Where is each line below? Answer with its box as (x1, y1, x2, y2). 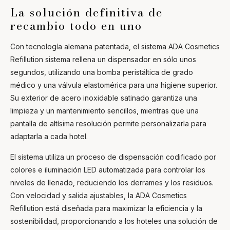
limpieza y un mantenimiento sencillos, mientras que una (10, 106, 199, 115)
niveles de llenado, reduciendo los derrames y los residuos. (10, 178, 214, 187)
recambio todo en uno (10, 16, 142, 34)
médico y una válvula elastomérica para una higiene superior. (10, 80, 217, 89)
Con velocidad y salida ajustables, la (10, 190, 136, 200)
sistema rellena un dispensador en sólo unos (43, 54, 196, 64)
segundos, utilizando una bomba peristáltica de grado (10, 67, 193, 76)
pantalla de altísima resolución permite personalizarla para (10, 119, 206, 128)
